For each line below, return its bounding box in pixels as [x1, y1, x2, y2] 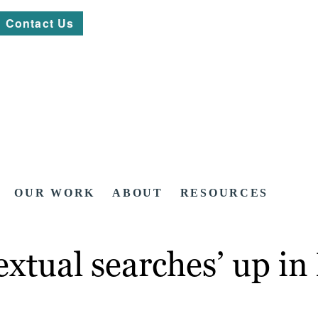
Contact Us [6, 15, 75, 31]
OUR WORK [14, 187, 96, 199]
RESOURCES [180, 187, 269, 199]
